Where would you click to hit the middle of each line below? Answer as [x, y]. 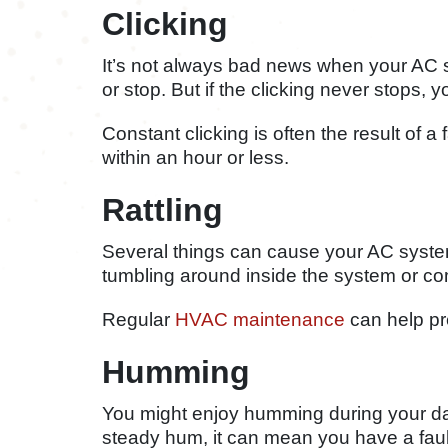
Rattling [162, 209]
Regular [138, 319]
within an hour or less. [195, 157]
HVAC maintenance [260, 319]
